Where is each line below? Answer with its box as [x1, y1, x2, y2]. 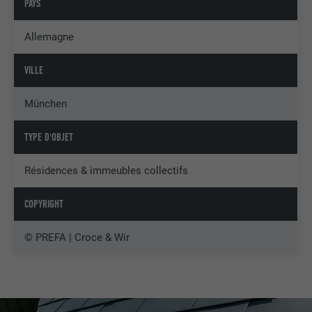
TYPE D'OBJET [24, 131, 74, 144]
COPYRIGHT [24, 198, 64, 211]
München [24, 97, 68, 111]
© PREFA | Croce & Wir [24, 231, 130, 244]
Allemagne [24, 31, 75, 44]
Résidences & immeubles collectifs [24, 164, 189, 178]
